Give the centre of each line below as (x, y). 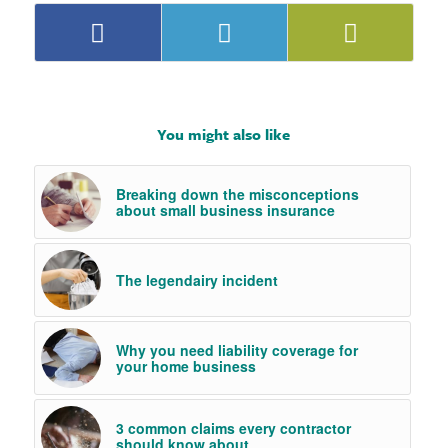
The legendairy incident (196, 280)
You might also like (224, 134)
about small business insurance (225, 210)
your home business (185, 366)
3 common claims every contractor (233, 428)
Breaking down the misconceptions (237, 194)
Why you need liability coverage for (236, 350)
